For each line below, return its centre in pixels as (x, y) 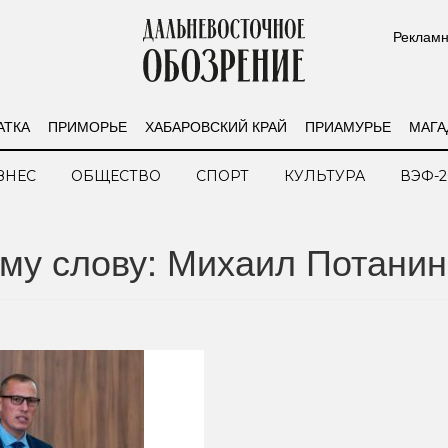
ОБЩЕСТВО (116, 176)
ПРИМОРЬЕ (87, 125)
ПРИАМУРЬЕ (347, 125)
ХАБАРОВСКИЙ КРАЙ (215, 125)
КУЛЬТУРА (324, 176)
